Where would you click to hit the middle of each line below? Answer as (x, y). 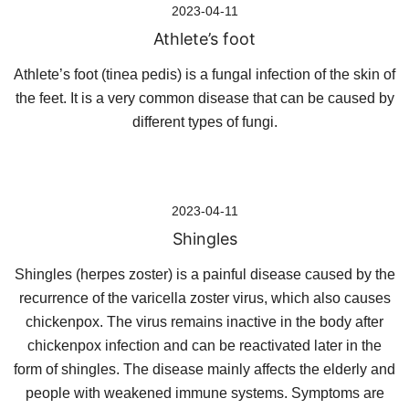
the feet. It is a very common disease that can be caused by (204, 98)
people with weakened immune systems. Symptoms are (204, 393)
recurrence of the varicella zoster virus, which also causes (204, 298)
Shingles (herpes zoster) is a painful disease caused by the (204, 274)
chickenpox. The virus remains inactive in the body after (204, 322)
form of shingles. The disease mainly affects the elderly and (204, 369)
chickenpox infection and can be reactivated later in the (204, 346)
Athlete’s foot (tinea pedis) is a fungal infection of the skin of (204, 74)
